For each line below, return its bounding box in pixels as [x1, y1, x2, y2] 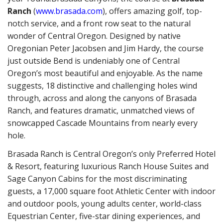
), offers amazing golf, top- [103, 5, 202, 16]
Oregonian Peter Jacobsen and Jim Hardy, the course [7, 42, 204, 54]
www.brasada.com [36, 5, 103, 16]
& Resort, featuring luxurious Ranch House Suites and [7, 161, 209, 172]
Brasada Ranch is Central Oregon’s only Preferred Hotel [7, 148, 216, 160]
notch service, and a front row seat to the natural [7, 17, 191, 29]
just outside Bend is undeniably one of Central [7, 55, 180, 66]
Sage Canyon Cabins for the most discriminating [7, 173, 187, 185]
